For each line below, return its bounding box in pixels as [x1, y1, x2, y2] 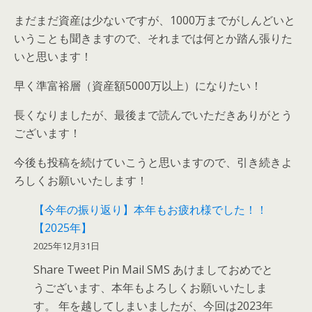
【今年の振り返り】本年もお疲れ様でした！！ [33, 201, 268, 217]
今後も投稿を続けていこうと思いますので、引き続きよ [14, 154, 292, 170]
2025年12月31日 [33, 239, 100, 252]
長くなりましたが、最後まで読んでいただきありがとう [14, 107, 292, 123]
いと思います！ [14, 48, 92, 64]
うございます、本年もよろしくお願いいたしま [33, 279, 268, 295]
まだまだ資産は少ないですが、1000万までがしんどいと [14, 12, 295, 28]
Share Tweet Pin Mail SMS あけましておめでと [33, 261, 274, 277]
